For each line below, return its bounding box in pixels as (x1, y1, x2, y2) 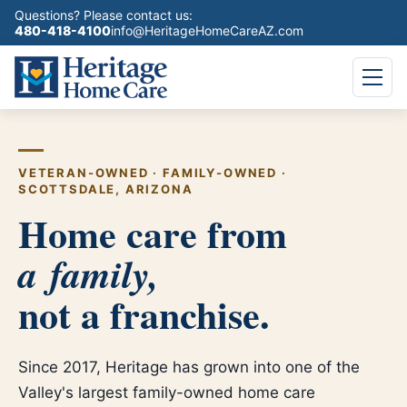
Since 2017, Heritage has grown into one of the (18, 358, 360, 376)
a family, (18, 247, 159, 301)
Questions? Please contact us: (15, 7, 193, 23)
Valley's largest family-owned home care (18, 383, 315, 402)
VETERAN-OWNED (18, 165, 149, 180)
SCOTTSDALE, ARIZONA (18, 182, 194, 196)
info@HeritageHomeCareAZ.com (111, 23, 303, 38)
